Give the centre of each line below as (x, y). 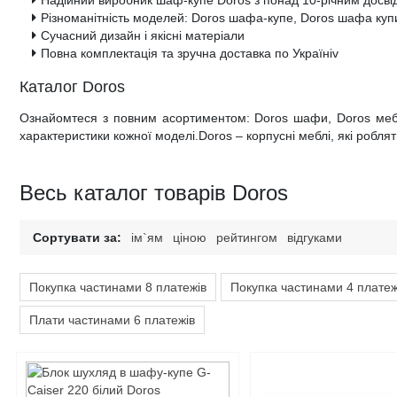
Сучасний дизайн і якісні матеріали (143, 35)
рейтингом (247, 237)
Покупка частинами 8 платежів (118, 287)
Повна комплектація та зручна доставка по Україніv (190, 53)
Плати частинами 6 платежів (112, 319)
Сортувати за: (77, 237)
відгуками (315, 237)
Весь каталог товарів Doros (154, 192)
